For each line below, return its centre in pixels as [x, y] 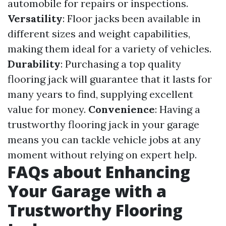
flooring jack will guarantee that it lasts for [110, 79]
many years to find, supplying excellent [100, 94]
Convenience [122, 109]
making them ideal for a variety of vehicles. [109, 49]
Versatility [35, 19]
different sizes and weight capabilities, [99, 34]
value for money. [48, 109]
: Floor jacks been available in [132, 19]
